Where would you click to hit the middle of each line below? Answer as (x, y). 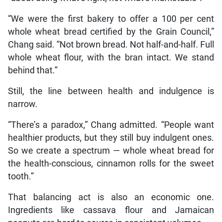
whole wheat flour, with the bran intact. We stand (111, 57)
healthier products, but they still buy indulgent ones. (111, 138)
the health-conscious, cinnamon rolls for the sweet (111, 163)
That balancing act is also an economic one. (111, 197)
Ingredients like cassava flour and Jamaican (111, 210)
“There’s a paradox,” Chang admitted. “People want (111, 125)
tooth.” (21, 176)
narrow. (23, 104)
